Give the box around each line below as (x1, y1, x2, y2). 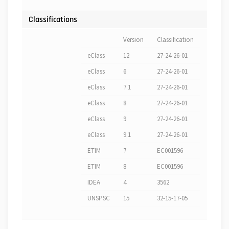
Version (123, 35, 144, 44)
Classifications (29, 14, 77, 25)
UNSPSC (87, 194, 110, 203)
